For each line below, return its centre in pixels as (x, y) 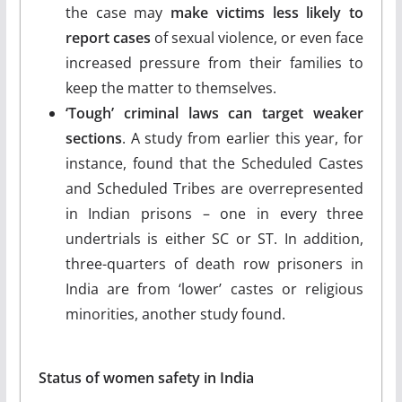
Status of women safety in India (146, 377)
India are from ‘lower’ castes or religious (214, 288)
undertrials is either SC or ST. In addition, (214, 238)
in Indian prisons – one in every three (214, 213)
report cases (108, 37)
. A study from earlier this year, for (243, 138)
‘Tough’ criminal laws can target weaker (214, 113)
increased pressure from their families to (214, 62)
